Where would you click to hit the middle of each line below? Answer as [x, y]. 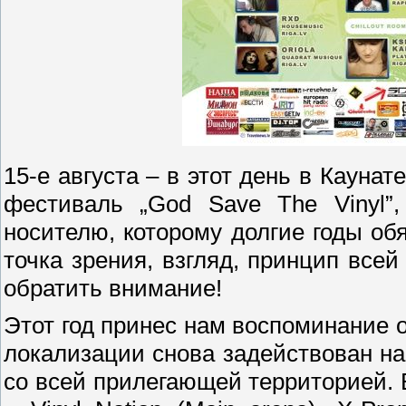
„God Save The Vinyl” [266, 203]
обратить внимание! [113, 288]
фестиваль [72, 203]
